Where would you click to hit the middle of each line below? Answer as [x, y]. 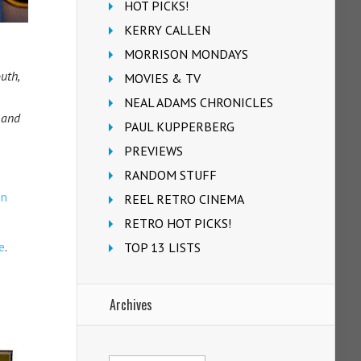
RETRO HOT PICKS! [178, 223]
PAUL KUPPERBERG [179, 127]
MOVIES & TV [162, 78]
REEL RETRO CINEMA [184, 199]
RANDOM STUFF [170, 175]
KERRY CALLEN [167, 30]
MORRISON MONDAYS [186, 54]
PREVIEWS [154, 151]
